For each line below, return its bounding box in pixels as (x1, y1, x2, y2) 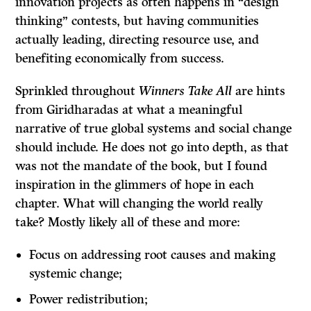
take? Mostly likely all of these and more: (15, 215, 241, 230)
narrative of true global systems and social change (15, 121, 292, 137)
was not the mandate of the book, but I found (15, 158, 268, 174)
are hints (235, 83, 286, 99)
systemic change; (29, 266, 123, 282)
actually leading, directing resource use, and (15, 32, 260, 48)
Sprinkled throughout (15, 83, 140, 99)
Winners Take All (139, 83, 236, 99)
